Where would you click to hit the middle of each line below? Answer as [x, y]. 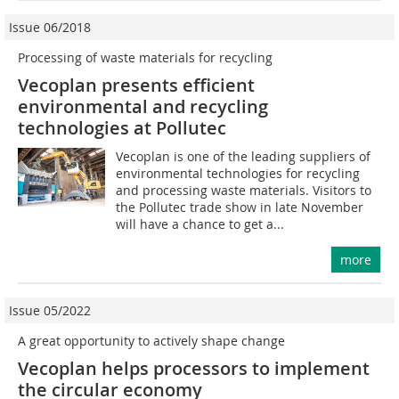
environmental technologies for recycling [238, 174]
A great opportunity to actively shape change [151, 341]
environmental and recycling [143, 107]
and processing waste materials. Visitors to [244, 191]
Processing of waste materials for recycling [145, 58]
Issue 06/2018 [50, 28]
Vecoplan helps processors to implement [194, 369]
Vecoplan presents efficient [136, 85]
